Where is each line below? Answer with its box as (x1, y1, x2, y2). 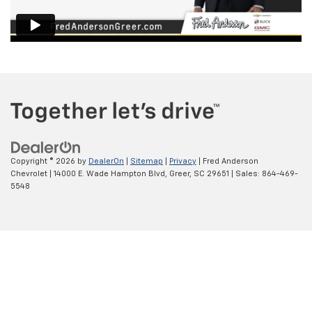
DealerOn (88, 157, 124, 166)
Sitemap (130, 157, 163, 166)
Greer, (167, 170, 192, 178)
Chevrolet (10, 170, 47, 178)
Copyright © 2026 (10, 157, 77, 166)
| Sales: (229, 170, 262, 178)
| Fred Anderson (196, 157, 258, 166)
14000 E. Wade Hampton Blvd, (52, 170, 167, 178)
